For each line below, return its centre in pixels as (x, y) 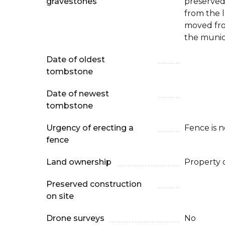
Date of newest (78, 94)
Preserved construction (94, 184)
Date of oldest (76, 60)
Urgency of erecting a (90, 128)
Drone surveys (75, 218)
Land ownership (79, 162)
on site (60, 196)
